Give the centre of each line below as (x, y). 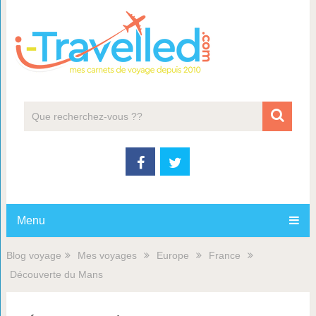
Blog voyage (34, 255)
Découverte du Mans (56, 274)
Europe (172, 255)
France (224, 255)
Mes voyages (107, 255)
